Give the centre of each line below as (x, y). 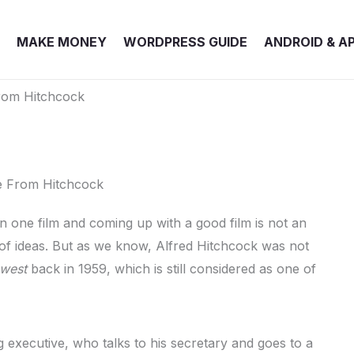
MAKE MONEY (62, 41)
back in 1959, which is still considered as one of (171, 269)
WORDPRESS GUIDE (185, 41)
